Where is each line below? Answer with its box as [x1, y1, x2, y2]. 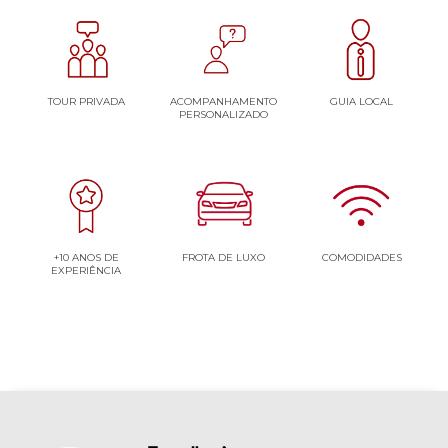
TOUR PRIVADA [47, 94, 125, 108]
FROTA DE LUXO [182, 250, 266, 264]
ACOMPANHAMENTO [170, 94, 278, 108]
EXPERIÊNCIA [51, 263, 122, 277]
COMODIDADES [321, 250, 402, 264]
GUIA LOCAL [330, 94, 394, 108]
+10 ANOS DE [53, 250, 119, 264]
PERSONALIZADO [179, 107, 269, 121]
